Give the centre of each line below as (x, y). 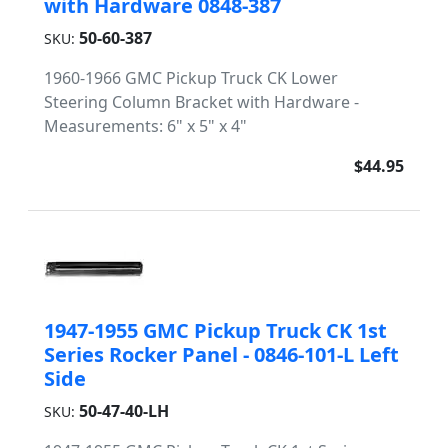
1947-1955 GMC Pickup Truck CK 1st (215, 330)
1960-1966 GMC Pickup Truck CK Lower (191, 78)
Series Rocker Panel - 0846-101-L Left (221, 354)
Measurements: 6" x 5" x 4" (145, 126)
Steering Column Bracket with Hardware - (201, 102)
